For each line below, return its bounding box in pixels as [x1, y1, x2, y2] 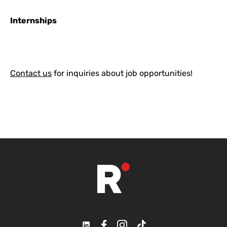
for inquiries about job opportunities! [52, 68, 193, 78]
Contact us [10, 68, 52, 78]
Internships [10, 16, 57, 25]
